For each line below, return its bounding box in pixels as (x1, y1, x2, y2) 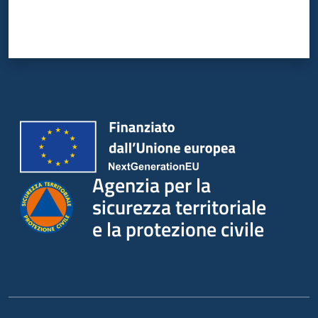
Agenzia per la (92, 169, 211, 200)
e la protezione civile (92, 213, 264, 244)
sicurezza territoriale (92, 191, 266, 222)
